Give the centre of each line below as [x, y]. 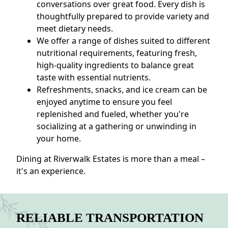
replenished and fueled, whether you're [113, 114]
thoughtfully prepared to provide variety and [123, 17]
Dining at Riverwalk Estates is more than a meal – [111, 159]
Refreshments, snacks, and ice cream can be [122, 90]
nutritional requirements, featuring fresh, [117, 53]
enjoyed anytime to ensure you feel [104, 102]
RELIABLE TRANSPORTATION [110, 218]
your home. [59, 139]
